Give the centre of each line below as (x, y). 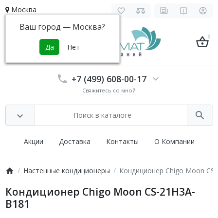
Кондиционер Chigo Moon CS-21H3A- (100, 192)
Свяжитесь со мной (109, 90)
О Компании (174, 141)
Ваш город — (46, 27)
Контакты (122, 141)
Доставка (74, 141)
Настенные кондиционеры (66, 171)
